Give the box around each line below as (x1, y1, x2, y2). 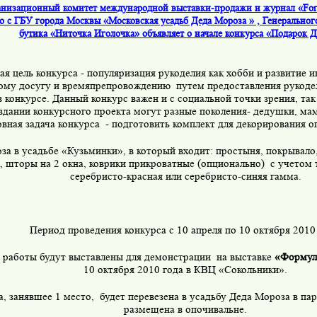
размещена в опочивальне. (124, 303, 247, 316)
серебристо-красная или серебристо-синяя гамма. (69, 170, 301, 183)
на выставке (217, 250, 275, 263)
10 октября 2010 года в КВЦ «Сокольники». (83, 263, 287, 276)
